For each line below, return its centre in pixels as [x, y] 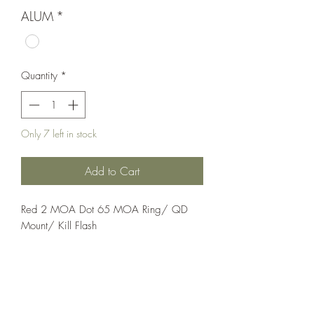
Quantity [39, 76]
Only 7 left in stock [59, 133]
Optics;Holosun [62, 272]
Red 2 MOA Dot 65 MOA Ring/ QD [104, 209]
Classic [37, 302]
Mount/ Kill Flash [59, 225]
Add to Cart [112, 171]
